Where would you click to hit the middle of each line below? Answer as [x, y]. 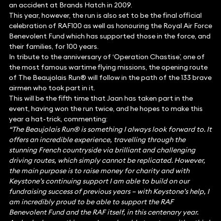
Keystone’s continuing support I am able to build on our [99, 181]
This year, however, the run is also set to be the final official [105, 16]
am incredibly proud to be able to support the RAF [91, 202]
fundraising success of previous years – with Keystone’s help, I [109, 192]
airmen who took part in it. [52, 88]
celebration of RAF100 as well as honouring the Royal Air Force [110, 26]
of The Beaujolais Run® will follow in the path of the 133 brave [110, 78]
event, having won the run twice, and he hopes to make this [106, 109]
